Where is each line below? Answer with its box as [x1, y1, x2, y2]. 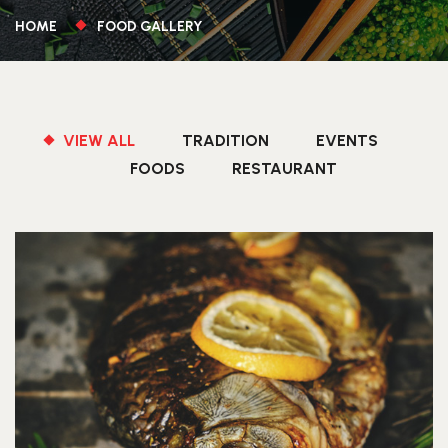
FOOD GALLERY [97, 18, 202, 35]
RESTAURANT [231, 159, 337, 178]
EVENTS [316, 131, 378, 150]
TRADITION [182, 131, 269, 150]
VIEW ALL [63, 131, 135, 150]
